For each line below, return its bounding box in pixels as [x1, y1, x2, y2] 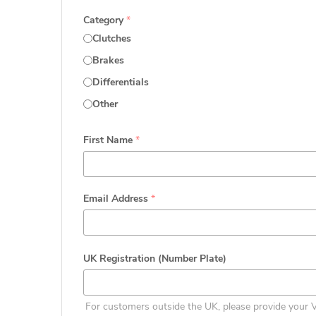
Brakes [92, 54, 124, 67]
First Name [83, 133, 135, 147]
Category [83, 13, 126, 27]
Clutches [92, 32, 131, 45]
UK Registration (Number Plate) [83, 252, 226, 265]
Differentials [92, 75, 149, 89]
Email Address [83, 192, 151, 205]
